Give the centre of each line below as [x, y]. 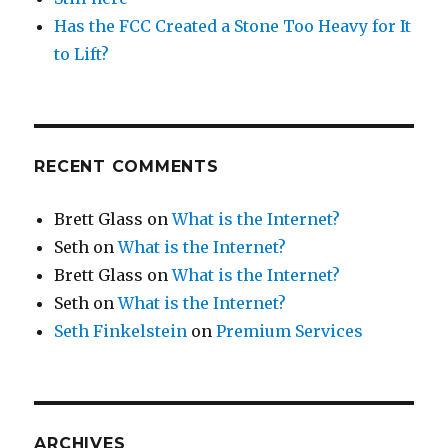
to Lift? [82, 54]
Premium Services [290, 331]
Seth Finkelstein [121, 331]
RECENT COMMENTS [126, 166]
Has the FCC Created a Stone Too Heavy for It [233, 26]
